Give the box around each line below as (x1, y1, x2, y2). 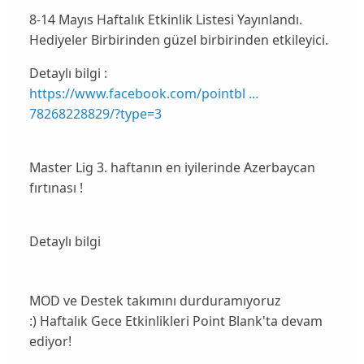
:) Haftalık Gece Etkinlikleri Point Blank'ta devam (28, 312, 323, 331)
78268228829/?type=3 (28, 105, 162, 123)
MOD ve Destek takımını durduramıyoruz (28, 292, 284, 310)
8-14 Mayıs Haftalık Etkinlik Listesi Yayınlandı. (28, 11, 302, 29)
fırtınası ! (28, 179, 83, 197)
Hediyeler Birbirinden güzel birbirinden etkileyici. (28, 31, 331, 50)
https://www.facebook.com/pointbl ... (28, 84, 258, 103)
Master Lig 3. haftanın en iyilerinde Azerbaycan (28, 158, 315, 177)
